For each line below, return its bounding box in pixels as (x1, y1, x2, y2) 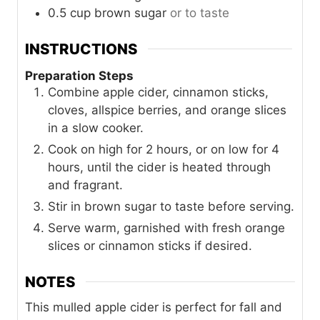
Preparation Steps (25, 69, 134, 84)
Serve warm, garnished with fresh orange (48, 221, 285, 236)
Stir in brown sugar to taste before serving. (48, 199, 294, 214)
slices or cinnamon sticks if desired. (48, 239, 252, 254)
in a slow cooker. (48, 121, 144, 136)
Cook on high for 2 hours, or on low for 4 (48, 142, 279, 157)
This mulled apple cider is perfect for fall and (25, 299, 282, 314)
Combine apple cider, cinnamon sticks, (48, 85, 269, 100)
